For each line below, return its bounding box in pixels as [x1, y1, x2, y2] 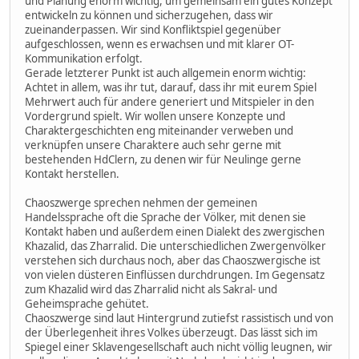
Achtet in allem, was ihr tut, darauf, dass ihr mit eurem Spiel [25, 79, 317, 95]
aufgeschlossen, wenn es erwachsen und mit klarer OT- [25, 36, 294, 51]
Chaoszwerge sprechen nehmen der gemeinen [25, 195, 257, 210]
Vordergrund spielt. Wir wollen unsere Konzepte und [25, 108, 285, 123]
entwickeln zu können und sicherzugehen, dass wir [25, 7, 273, 22]
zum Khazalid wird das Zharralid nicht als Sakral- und [25, 281, 277, 296]
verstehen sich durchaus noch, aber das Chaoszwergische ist [25, 252, 321, 268]
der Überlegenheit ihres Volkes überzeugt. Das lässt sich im [25, 325, 317, 340]
